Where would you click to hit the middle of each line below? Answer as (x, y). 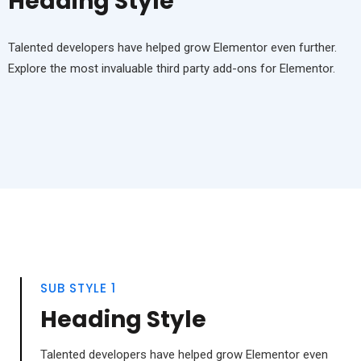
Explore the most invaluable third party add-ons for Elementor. (172, 69)
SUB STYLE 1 (78, 288)
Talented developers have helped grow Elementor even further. (172, 48)
